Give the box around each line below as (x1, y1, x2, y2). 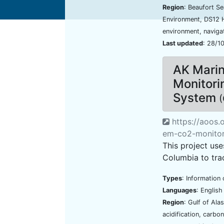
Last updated (162, 39, 203, 47)
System (173, 90, 219, 105)
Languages (162, 186, 196, 194)
